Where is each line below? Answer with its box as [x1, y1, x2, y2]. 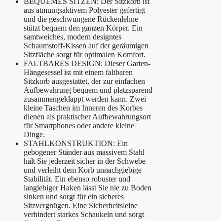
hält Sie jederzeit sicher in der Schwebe [24, 157, 146, 166]
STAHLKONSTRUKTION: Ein [24, 139, 128, 148]
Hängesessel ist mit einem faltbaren [24, 68, 133, 77]
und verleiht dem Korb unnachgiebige [24, 166, 142, 175]
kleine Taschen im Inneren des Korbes [24, 104, 143, 112]
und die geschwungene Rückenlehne [24, 15, 138, 24]
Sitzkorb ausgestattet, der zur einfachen [24, 77, 145, 86]
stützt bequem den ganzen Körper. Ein [24, 24, 143, 33]
